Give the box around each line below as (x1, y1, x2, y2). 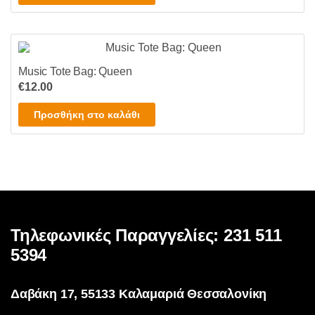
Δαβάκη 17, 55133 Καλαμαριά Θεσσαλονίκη (11, 287, 267, 302)
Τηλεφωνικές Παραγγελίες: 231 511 (11, 226, 282, 245)
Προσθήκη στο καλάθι (34, 109, 140, 121)
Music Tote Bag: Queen (18, 65, 132, 78)
